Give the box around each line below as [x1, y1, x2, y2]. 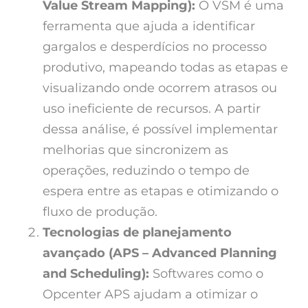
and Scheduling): [43, 265, 153, 281]
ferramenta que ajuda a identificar [43, 18, 255, 34]
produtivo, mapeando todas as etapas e [43, 59, 288, 75]
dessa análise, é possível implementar [43, 121, 278, 137]
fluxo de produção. [43, 203, 157, 219]
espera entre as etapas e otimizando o [43, 183, 278, 199]
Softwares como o [153, 265, 263, 281]
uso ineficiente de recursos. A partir [43, 100, 261, 116]
